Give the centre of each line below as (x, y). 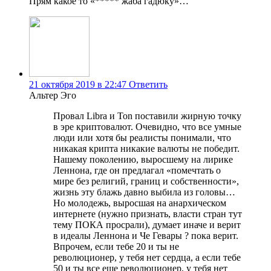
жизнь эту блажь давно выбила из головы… (144, 192)
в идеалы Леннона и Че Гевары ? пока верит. (146, 236)
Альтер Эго (53, 96)
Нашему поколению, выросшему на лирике (143, 160)
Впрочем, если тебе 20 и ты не (116, 247)
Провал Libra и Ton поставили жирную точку (147, 116)
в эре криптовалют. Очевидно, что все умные (147, 127)
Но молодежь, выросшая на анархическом (140, 203)
